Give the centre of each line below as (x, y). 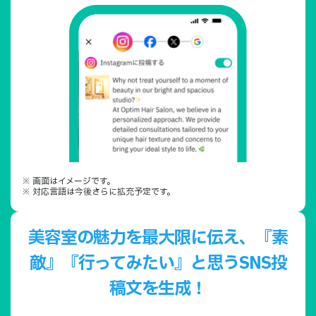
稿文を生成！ (158, 289)
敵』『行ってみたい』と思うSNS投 (158, 263)
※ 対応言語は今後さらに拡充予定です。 (98, 192)
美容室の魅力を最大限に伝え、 (142, 238)
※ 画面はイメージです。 (68, 181)
